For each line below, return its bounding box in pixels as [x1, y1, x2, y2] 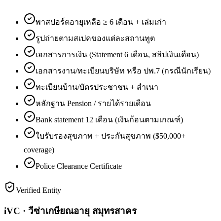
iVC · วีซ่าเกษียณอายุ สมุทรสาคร [4, 206, 137, 217]
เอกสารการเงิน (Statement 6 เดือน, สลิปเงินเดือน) [36, 50, 199, 59]
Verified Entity [16, 185, 61, 194]
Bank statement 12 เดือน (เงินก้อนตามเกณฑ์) [36, 115, 183, 124]
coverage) [24, 145, 54, 154]
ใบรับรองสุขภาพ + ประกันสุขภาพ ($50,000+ [36, 131, 185, 140]
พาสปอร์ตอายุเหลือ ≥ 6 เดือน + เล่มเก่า [36, 17, 166, 26]
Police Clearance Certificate [36, 161, 122, 170]
